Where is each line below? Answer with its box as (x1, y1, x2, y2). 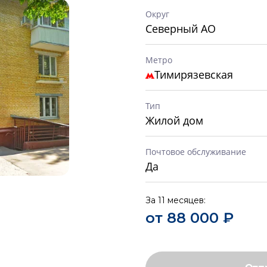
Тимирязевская (154, 67, 233, 82)
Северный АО (145, 21, 216, 36)
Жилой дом (145, 113, 203, 128)
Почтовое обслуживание (145, 146, 246, 157)
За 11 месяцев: (145, 195, 206, 206)
